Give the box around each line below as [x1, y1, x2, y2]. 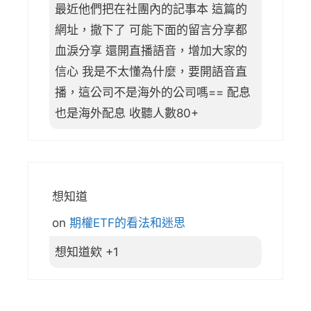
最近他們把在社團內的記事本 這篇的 [55, 1, 247, 16]
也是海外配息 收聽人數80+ [55, 106, 199, 120]
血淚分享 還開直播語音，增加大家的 [55, 43, 247, 58]
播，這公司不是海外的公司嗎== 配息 [55, 85, 251, 99]
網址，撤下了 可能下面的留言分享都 [55, 22, 247, 37]
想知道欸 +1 [55, 245, 119, 260]
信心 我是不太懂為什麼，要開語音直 [55, 64, 247, 78]
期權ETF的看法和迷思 [69, 216, 185, 230]
